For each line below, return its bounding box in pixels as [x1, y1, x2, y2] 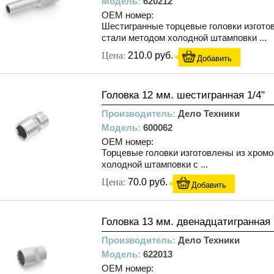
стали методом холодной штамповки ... [102, 32, 267, 43]
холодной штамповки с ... [102, 159, 208, 169]
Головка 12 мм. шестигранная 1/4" [102, 89, 265, 101]
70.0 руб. [128, 177, 168, 187]
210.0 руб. [128, 50, 173, 61]
